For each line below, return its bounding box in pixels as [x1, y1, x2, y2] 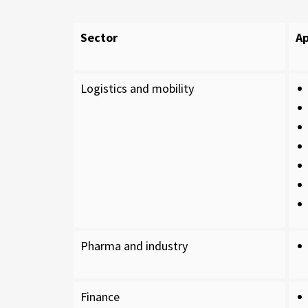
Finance [80, 289, 120, 305]
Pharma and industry [80, 238, 188, 254]
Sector [80, 30, 118, 45]
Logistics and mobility [80, 80, 194, 96]
